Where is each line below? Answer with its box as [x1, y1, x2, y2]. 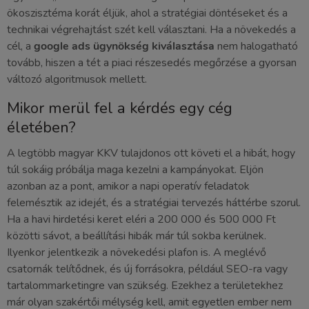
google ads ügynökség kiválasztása [34, 39, 215, 54]
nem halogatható [215, 39, 298, 54]
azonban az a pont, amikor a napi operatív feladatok [7, 179, 250, 195]
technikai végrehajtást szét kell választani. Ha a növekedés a [7, 22, 296, 38]
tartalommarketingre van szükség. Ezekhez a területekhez [7, 278, 283, 294]
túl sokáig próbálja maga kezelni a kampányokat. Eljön [7, 162, 263, 178]
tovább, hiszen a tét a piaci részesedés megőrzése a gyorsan [7, 55, 297, 71]
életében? [7, 117, 76, 139]
